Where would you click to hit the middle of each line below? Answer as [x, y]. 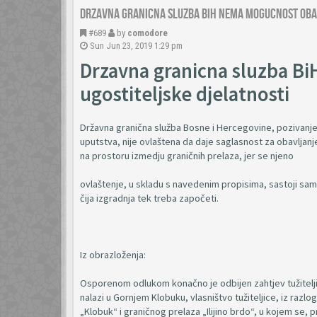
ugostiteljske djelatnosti [185, 94]
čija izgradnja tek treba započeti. [149, 198]
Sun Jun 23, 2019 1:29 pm [136, 46]
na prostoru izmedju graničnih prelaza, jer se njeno [187, 156]
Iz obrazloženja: [113, 255]
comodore [148, 33]
